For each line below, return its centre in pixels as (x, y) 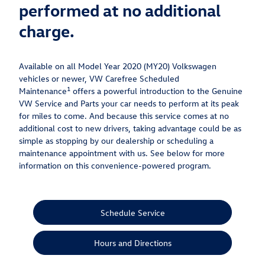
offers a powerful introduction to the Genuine (156, 91)
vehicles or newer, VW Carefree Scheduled (99, 79)
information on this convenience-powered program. (115, 166)
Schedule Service (132, 212)
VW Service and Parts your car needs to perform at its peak (129, 104)
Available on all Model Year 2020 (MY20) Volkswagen (118, 66)
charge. (47, 31)
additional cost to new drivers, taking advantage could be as (130, 128)
